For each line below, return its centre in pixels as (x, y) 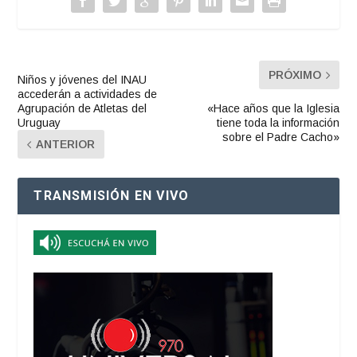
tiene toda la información (278, 123)
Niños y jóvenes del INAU (82, 80)
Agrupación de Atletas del (82, 109)
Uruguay (39, 123)
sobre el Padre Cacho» (280, 137)
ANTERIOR (66, 145)
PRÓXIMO (294, 75)
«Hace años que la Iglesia (273, 109)
